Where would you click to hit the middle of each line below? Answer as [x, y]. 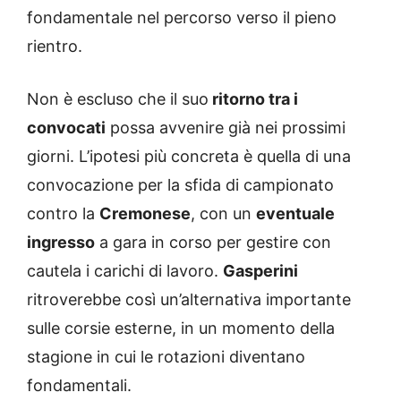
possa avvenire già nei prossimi [226, 127]
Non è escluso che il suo [118, 98]
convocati [66, 127]
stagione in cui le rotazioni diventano [166, 356]
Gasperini [260, 270]
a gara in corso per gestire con [213, 242]
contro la [63, 213]
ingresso [61, 242]
